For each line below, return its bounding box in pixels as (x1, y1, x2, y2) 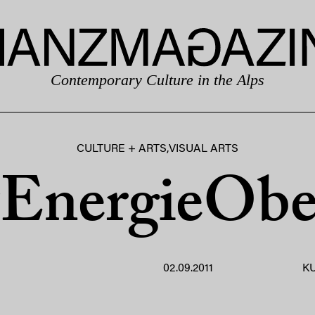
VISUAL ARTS (168, 143, 238, 155)
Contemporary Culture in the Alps (50, 70, 265, 89)
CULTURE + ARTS (76, 143, 167, 155)
